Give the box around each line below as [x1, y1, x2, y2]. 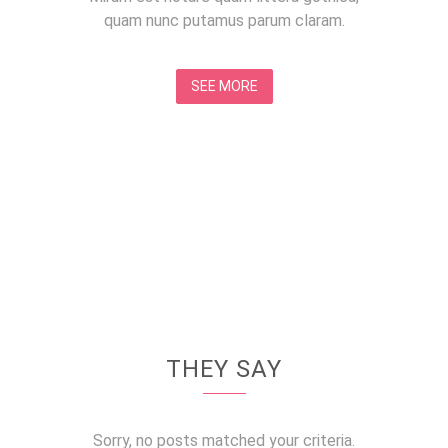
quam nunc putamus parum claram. [103, 10, 345, 30]
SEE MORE [190, 77, 258, 94]
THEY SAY [166, 355, 282, 384]
